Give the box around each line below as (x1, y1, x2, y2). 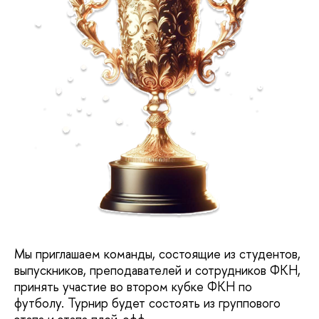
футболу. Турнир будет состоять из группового (14, 293, 281, 312)
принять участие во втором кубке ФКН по (14, 277, 252, 296)
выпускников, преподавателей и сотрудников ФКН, (14, 261, 300, 279)
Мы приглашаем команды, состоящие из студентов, (14, 244, 300, 263)
